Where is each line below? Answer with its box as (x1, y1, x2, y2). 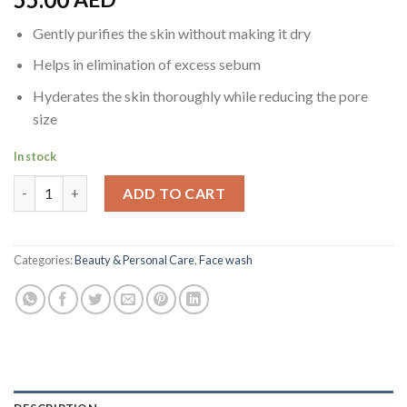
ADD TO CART (123, 184, 226, 202)
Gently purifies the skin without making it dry (32, 24, 311, 42)
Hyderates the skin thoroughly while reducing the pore (32, 87, 368, 105)
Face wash (199, 252, 253, 267)
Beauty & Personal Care (74, 252, 194, 267)
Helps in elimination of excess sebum (32, 55, 261, 74)
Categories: (14, 252, 74, 267)
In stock (14, 148, 56, 164)
